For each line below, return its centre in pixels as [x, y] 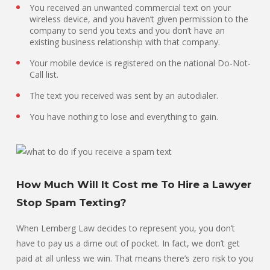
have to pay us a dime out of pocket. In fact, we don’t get [128, 243]
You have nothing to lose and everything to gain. [124, 117]
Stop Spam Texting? [71, 203]
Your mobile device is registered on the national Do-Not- [140, 63]
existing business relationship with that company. [125, 42]
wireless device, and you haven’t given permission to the [139, 19]
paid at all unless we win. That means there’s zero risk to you [135, 259]
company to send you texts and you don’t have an [127, 31]
